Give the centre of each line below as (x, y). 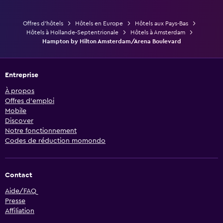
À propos (20, 91)
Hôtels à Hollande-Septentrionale (72, 32)
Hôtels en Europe (99, 23)
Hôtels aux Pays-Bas (162, 23)
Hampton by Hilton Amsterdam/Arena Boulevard (111, 41)
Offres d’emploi (30, 101)
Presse (15, 201)
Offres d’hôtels (43, 23)
